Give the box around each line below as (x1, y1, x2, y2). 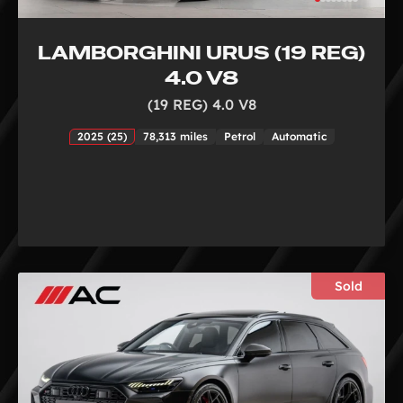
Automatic (271, 129, 327, 143)
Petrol (223, 129, 255, 143)
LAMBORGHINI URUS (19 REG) (38, 40, 365, 65)
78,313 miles (142, 129, 208, 143)
